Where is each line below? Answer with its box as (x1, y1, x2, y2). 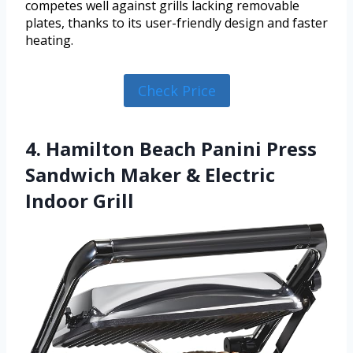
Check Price (137, 81, 216, 101)
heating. (25, 32, 73, 50)
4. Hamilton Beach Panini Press (25, 136, 317, 162)
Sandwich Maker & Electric (25, 162, 275, 188)
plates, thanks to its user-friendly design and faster (25, 14, 328, 32)
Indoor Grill (25, 188, 134, 214)
